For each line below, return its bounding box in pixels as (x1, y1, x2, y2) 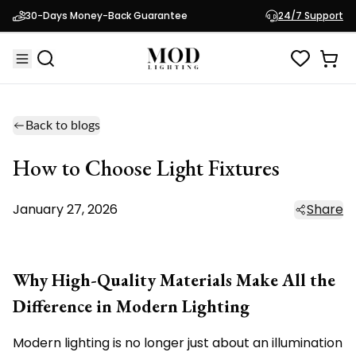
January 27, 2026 (13, 200, 118, 219)
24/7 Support (278, 9, 343, 22)
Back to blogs (25, 119, 100, 132)
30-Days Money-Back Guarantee (25, 9, 188, 22)
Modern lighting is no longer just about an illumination (13, 334, 342, 352)
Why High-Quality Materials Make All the (13, 269, 335, 292)
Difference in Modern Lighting (13, 295, 250, 318)
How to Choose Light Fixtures (13, 153, 280, 182)
